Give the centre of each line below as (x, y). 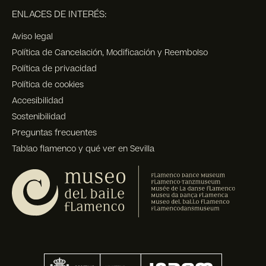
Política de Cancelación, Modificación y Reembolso (110, 53)
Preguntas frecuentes (54, 133)
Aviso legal (32, 37)
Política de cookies (48, 85)
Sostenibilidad (39, 117)
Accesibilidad (38, 101)
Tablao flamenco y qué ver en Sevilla (83, 149)
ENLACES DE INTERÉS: (59, 15)
